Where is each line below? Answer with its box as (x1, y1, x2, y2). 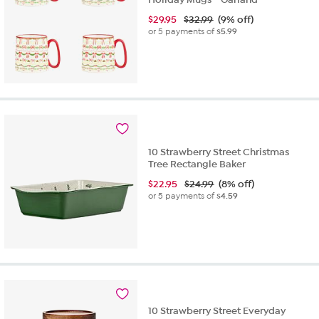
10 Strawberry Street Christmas (148, 146, 290, 159)
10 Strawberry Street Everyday (148, 305, 286, 318)
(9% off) (218, 13, 254, 26)
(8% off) (219, 178, 255, 191)
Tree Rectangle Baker (148, 158, 246, 171)
